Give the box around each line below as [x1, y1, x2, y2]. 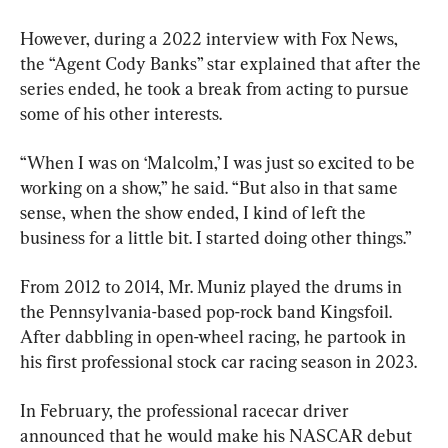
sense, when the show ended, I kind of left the [20, 201, 370, 223]
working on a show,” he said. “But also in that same [20, 176, 402, 198]
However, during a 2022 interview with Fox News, [20, 27, 402, 49]
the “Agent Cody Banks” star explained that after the [20, 52, 425, 74]
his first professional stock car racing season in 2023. [20, 350, 417, 372]
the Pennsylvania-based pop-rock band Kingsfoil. [20, 300, 396, 322]
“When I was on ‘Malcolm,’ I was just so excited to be [20, 151, 419, 173]
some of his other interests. [20, 102, 222, 124]
